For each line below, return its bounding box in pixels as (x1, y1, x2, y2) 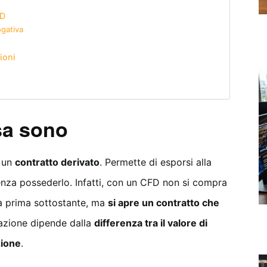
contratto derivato (15, 156, 100, 168)
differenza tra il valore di (94, 217, 207, 229)
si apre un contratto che (108, 197, 219, 209)
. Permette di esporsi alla (100, 156, 212, 168)
